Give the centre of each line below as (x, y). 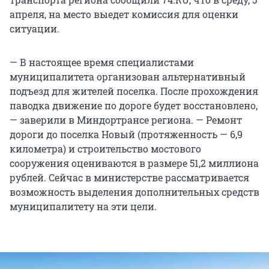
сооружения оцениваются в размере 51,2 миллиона (134, 163)
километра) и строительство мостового (105, 148)
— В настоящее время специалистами (102, 62)
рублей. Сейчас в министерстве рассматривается (129, 177)
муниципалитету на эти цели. (83, 206)
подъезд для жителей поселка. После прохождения (134, 91)
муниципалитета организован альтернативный (128, 76)
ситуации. (35, 28)
